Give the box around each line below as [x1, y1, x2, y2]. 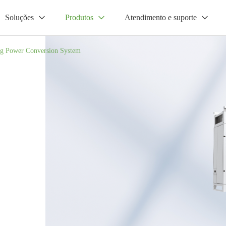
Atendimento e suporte [125, 13, 197, 22]
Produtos [65, 13, 93, 22]
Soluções [5, 13, 34, 22]
